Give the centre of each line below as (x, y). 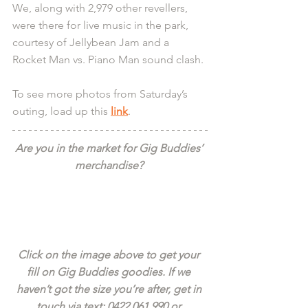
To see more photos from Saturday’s (101, 94)
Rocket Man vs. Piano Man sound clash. (109, 60)
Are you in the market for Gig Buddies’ (110, 148)
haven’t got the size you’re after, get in (110, 289)
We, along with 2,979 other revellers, (101, 8)
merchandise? (110, 166)
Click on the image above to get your (110, 255)
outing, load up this (62, 111)
